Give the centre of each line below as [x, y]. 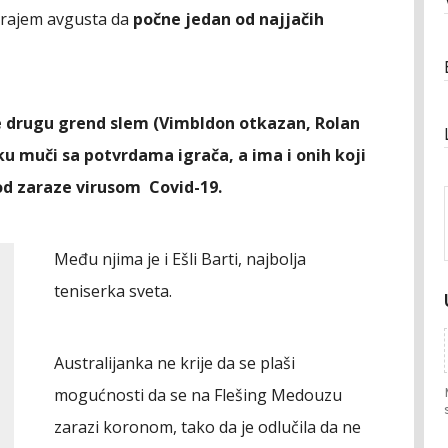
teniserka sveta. [113, 291]
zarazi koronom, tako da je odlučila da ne [207, 427]
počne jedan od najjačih [228, 19]
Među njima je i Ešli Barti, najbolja [180, 259]
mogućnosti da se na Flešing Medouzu [198, 395]
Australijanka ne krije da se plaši [174, 363]
